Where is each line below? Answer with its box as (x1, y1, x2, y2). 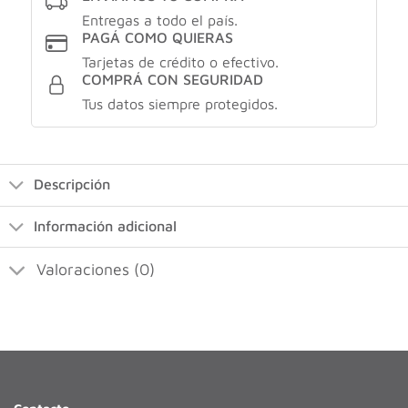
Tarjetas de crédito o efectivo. (81, 54, 279, 71)
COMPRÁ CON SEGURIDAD (81, 71, 263, 88)
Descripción (33, 176, 110, 193)
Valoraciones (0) (36, 260, 156, 280)
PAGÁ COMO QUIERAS (81, 29, 233, 46)
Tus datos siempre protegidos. (81, 96, 278, 113)
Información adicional (33, 218, 177, 235)
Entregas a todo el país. (81, 12, 238, 29)
